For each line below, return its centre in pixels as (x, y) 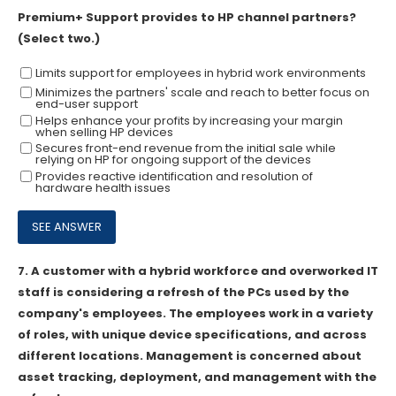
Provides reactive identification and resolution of (174, 176)
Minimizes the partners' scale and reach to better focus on (202, 92)
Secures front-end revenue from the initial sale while (185, 148)
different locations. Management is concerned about (190, 355)
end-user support (86, 103)
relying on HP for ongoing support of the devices (173, 160)
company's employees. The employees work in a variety (195, 313)
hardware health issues (103, 187)
